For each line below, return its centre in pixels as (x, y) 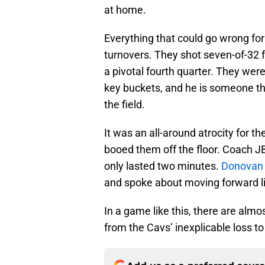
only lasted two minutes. (163, 166)
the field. (125, 105)
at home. (125, 10)
